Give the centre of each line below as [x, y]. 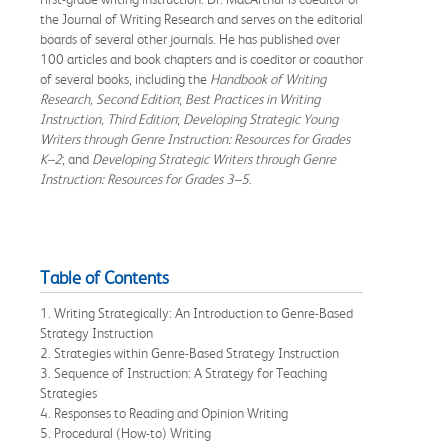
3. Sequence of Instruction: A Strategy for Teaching [183, 372]
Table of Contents [104, 277]
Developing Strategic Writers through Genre [212, 158]
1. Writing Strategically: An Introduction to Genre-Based [196, 312]
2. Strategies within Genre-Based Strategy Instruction [189, 352]
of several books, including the [125, 78]
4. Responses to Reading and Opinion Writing [164, 412]
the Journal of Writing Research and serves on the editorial [201, 18]
